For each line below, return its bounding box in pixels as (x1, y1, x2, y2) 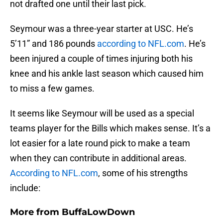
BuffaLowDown (62, 207, 135, 218)
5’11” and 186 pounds (10, 38, 97, 49)
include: (10, 183, 40, 194)
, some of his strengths (98, 168, 188, 179)
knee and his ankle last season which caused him (10, 68, 204, 79)
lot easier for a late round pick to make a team (10, 138, 190, 149)
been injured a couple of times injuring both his (10, 53, 193, 64)
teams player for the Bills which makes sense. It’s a (10, 123, 211, 134)
